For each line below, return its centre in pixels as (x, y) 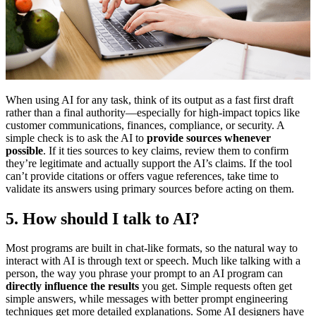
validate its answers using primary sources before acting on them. (150, 188)
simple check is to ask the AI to (76, 138)
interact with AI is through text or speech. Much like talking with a (153, 261)
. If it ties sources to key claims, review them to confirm (166, 150)
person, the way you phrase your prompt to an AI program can (144, 274)
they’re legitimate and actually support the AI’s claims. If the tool (149, 163)
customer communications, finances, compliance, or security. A (145, 125)
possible (24, 150)
